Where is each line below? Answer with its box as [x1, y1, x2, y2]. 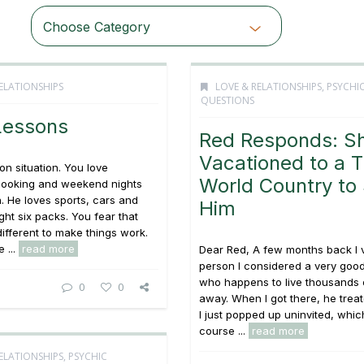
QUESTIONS [201, 93, 254, 107]
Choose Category [42, 19, 150, 35]
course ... [199, 324, 249, 337]
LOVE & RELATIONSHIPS [215, 80, 322, 93]
